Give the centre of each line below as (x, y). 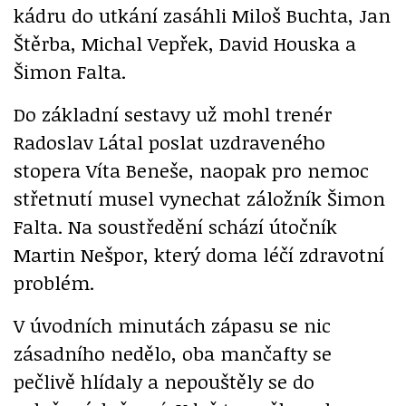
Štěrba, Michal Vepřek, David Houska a (185, 43)
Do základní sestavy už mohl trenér (173, 114)
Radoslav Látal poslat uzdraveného (169, 142)
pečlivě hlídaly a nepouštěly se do (164, 382)
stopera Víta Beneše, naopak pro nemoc (191, 170)
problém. (54, 283)
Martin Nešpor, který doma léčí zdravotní (199, 255)
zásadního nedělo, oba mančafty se (173, 353)
